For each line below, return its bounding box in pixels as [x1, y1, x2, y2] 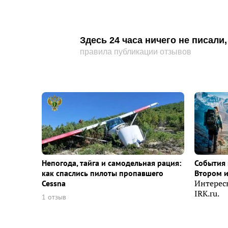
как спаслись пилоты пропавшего [42, 168, 163, 179]
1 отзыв [42, 192, 66, 202]
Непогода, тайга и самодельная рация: [42, 158, 181, 168]
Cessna [42, 178, 66, 189]
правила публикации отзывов [80, 47, 191, 56]
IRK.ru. [194, 188, 219, 199]
